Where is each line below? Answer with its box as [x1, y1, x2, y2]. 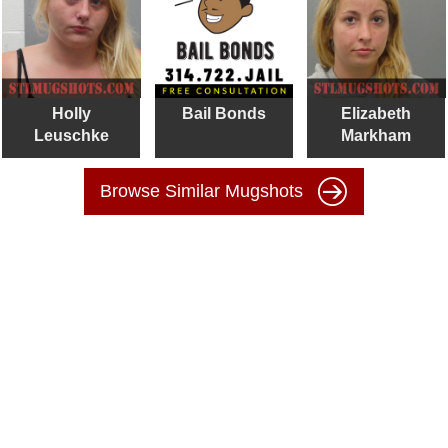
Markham [341, 126, 412, 144]
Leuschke [33, 126, 109, 144]
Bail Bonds [181, 104, 266, 122]
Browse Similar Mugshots [100, 180, 308, 201]
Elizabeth [341, 104, 412, 122]
